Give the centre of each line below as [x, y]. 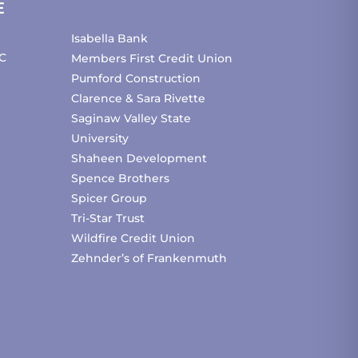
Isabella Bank [110, 39]
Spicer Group [109, 199]
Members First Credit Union [152, 59]
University [100, 139]
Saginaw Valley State [131, 119]
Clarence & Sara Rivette [139, 99]
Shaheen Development [139, 159]
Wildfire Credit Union [133, 239]
